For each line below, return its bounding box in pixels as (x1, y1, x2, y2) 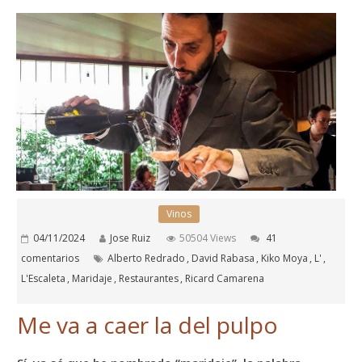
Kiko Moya (261, 251, 309, 266)
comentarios (21, 251, 80, 266)
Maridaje (72, 271, 113, 286)
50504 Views (179, 231, 237, 246)
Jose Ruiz (110, 231, 151, 246)
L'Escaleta (21, 271, 66, 286)
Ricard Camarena (185, 271, 265, 286)
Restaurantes (119, 271, 179, 286)
